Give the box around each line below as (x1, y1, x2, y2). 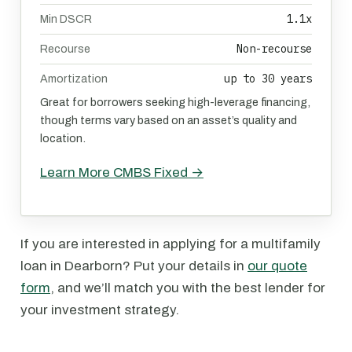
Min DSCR (40, 13, 92, 25)
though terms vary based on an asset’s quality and (40, 114, 297, 126)
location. (40, 132, 86, 145)
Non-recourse (236, 42, 312, 56)
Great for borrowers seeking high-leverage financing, (40, 96, 310, 108)
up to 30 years (224, 71, 312, 86)
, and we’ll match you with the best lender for (50, 280, 325, 295)
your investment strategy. (20, 302, 179, 317)
